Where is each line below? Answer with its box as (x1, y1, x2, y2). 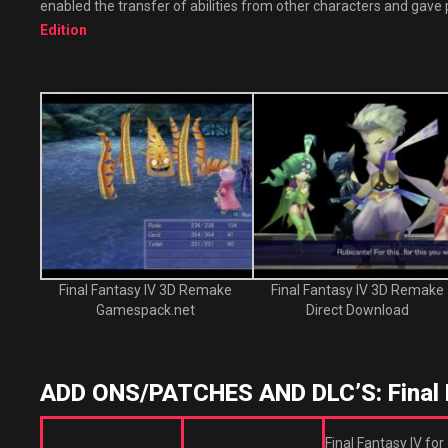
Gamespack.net (96, 302, 196, 318)
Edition (40, 22, 87, 38)
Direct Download (306, 302, 410, 318)
